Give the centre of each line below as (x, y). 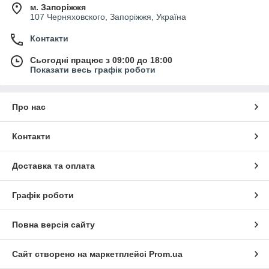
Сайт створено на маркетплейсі (80, 254)
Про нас (29, 107)
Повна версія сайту (53, 224)
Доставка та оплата (53, 165)
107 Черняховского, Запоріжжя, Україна (108, 17)
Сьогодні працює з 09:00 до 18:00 (101, 60)
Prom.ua (166, 254)
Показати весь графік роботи (93, 69)
